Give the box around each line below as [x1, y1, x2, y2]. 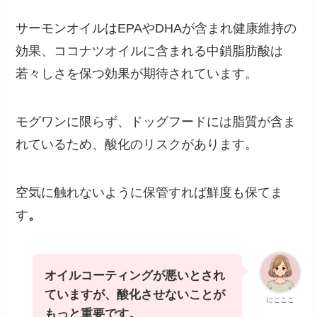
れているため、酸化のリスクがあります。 [16, 137, 258, 151]
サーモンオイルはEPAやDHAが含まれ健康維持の [16, 21, 297, 35]
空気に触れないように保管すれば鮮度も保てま [16, 185, 284, 200]
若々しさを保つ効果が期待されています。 [16, 66, 258, 81]
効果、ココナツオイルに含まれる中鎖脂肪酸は [16, 43, 284, 58]
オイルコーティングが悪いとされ [45, 269, 226, 283]
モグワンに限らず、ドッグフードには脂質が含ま [16, 114, 296, 129]
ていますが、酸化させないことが [45, 288, 226, 302]
